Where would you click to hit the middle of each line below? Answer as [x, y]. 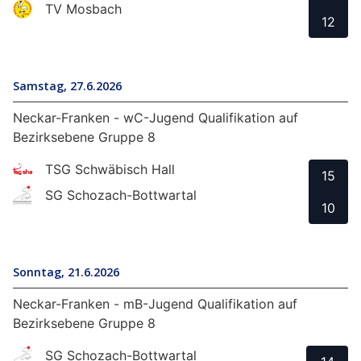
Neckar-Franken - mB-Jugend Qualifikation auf [155, 303]
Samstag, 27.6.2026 [67, 85]
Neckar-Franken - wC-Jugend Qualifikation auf [156, 117]
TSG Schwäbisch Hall [110, 169]
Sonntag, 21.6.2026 [66, 272]
